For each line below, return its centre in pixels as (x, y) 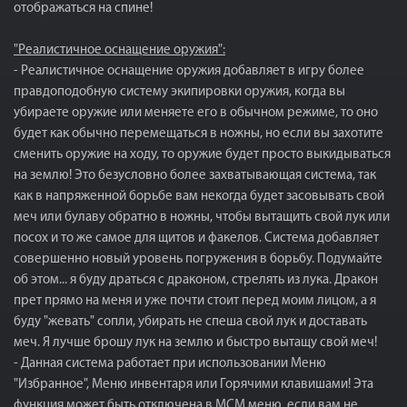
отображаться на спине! (83, 9)
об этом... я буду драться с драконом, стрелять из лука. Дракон (196, 280)
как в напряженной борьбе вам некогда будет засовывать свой (199, 197)
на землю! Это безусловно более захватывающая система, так (195, 176)
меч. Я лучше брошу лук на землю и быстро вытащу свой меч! (195, 343)
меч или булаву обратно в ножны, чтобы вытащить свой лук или (202, 218)
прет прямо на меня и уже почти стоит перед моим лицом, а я (195, 301)
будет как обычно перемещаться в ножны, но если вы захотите (199, 134)
